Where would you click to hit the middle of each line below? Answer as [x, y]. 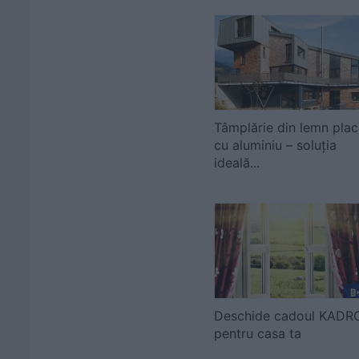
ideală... [237, 163]
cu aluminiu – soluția [275, 145]
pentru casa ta [258, 333]
